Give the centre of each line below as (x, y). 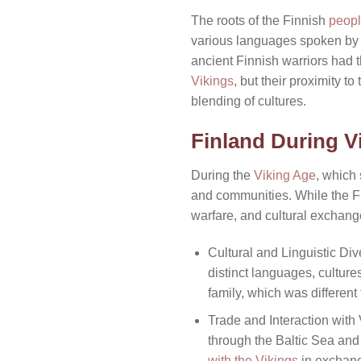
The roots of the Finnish (260, 21)
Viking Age (285, 176)
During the (222, 176)
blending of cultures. (249, 102)
